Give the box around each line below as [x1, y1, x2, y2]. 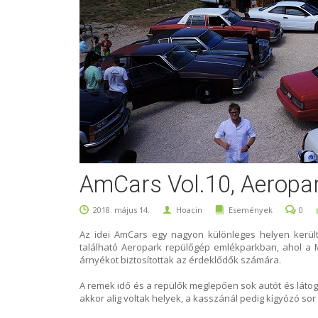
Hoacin [176, 204, 202, 215]
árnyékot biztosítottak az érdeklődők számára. [79, 253, 281, 266]
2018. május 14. [93, 204, 152, 215]
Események [229, 204, 273, 215]
